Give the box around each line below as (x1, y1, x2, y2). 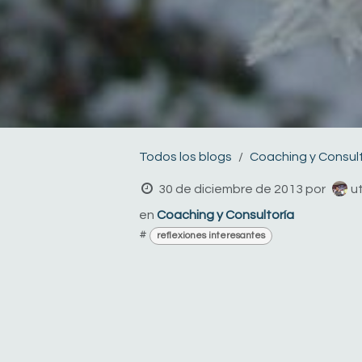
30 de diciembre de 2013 (158, 182, 303, 196)
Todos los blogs (139, 149, 232, 163)
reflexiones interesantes (156, 229, 265, 241)
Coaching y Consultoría (157, 208, 294, 221)
